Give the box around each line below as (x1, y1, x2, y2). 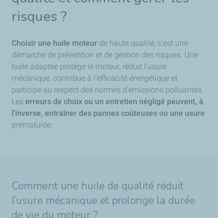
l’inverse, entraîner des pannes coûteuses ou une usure (12, 108, 205, 118)
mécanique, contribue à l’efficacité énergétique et (12, 73, 178, 83)
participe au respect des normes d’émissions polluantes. (12, 85, 203, 94)
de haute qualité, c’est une (99, 38, 188, 48)
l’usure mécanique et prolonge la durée (12, 193, 195, 208)
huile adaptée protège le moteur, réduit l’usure (12, 61, 166, 71)
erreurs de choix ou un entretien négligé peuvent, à (25, 96, 203, 106)
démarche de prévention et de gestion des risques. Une (12, 50, 198, 59)
